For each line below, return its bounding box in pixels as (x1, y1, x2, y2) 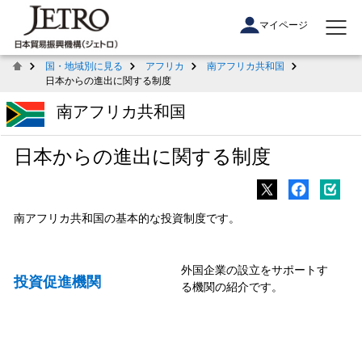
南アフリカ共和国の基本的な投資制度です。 (13, 211, 240, 225)
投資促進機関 (13, 273, 101, 290)
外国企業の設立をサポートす (181, 263, 328, 276)
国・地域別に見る (45, 61, 123, 72)
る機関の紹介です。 (181, 280, 283, 293)
